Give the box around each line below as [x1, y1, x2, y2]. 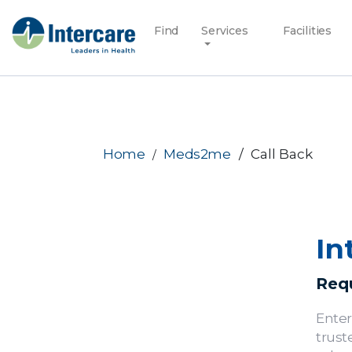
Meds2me [163, 145, 231, 162]
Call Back [250, 145, 313, 162]
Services [201, 24, 248, 38]
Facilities [282, 24, 332, 38]
